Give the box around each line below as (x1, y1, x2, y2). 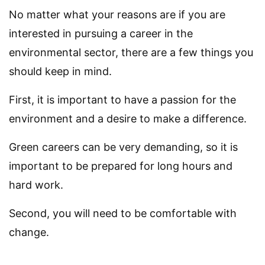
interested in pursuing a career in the (9, 27, 193, 40)
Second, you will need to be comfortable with (9, 207, 237, 220)
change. (9, 226, 49, 239)
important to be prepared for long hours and (9, 160, 232, 173)
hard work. (9, 179, 63, 192)
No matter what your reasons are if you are (9, 8, 225, 21)
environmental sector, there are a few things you (9, 46, 253, 59)
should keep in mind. (9, 65, 112, 78)
